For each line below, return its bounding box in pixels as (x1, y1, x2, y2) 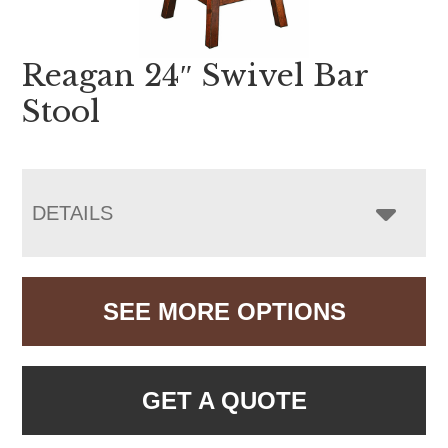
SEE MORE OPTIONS (102, 298, 346, 326)
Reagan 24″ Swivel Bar (22, 57, 369, 95)
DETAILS (32, 202, 114, 225)
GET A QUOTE (141, 387, 307, 415)
